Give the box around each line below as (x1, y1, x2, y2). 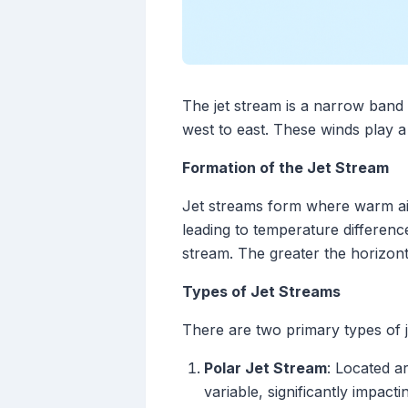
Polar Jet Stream (204, 359, 327, 378)
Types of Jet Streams (182, 282, 341, 301)
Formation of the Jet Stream (182, 158, 389, 178)
